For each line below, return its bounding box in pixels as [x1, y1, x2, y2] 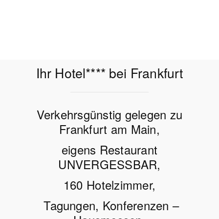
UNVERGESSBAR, [58, 155, 161, 173]
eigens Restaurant [61, 141, 158, 158]
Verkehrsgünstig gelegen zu [36, 106, 183, 123]
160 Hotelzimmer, [64, 176, 155, 194]
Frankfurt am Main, [59, 120, 160, 138]
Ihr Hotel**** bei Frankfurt [36, 63, 183, 82]
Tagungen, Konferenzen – [40, 197, 179, 214]
